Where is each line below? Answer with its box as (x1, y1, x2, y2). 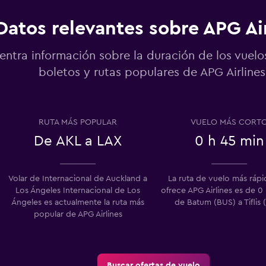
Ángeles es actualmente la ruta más (11, 198, 144, 207)
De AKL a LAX (34, 134, 122, 148)
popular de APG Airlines (33, 210, 122, 218)
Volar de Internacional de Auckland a (8, 174, 147, 183)
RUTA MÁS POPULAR (39, 118, 117, 126)
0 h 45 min (194, 134, 264, 148)
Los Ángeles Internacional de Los (15, 186, 140, 195)
